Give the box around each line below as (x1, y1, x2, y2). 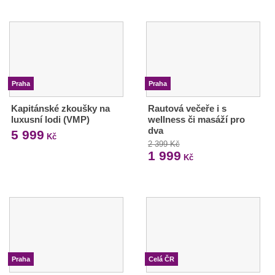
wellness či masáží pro (147, 114, 245, 125)
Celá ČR (148, 255, 174, 263)
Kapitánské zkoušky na (11, 103, 110, 114)
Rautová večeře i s (147, 103, 227, 114)
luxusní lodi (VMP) (11, 114, 90, 125)
